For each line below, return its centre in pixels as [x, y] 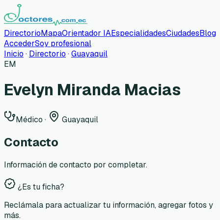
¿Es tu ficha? [40, 187]
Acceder [19, 43]
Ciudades [183, 33]
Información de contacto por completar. [76, 165]
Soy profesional [63, 43]
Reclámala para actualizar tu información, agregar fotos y [109, 205]
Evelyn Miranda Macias [92, 90]
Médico [29, 119]
